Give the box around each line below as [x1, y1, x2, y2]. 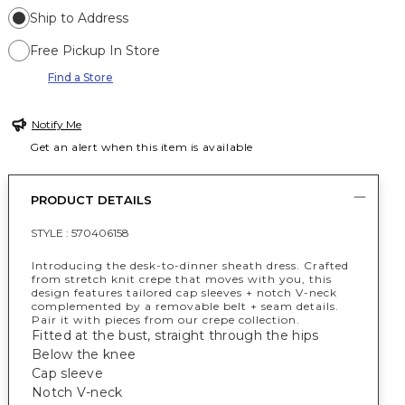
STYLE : [31, 226, 71, 240]
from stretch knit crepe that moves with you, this [32, 272, 332, 286]
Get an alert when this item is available [30, 140, 254, 154]
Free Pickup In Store [30, 42, 160, 59]
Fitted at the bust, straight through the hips [32, 327, 319, 344]
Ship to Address [30, 10, 128, 26]
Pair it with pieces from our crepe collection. [32, 313, 300, 326]
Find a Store [48, 71, 113, 84]
